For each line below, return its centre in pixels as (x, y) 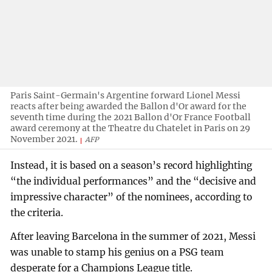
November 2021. (44, 139)
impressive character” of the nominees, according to (131, 197)
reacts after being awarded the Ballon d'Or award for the (129, 106)
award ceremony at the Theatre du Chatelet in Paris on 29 (131, 128)
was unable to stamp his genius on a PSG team (117, 253)
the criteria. (37, 212)
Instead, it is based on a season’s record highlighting (131, 165)
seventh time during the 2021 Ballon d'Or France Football (131, 117)
